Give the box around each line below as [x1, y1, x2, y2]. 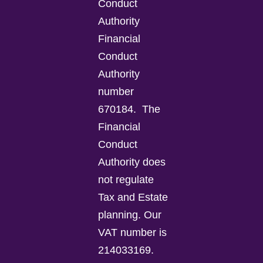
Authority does [98, 156, 166, 168]
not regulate [98, 173, 154, 186]
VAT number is [98, 226, 167, 238]
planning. [98, 208, 141, 221]
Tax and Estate [98, 191, 168, 203]
